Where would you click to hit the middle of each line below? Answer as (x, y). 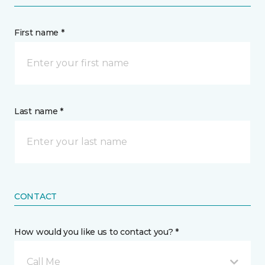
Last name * (39, 112)
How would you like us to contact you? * (97, 232)
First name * (39, 33)
